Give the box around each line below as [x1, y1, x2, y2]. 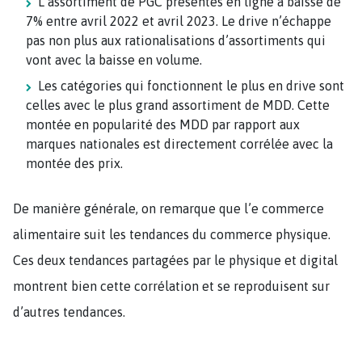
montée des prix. [26, 155, 123, 170]
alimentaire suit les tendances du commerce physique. [13, 226, 330, 242]
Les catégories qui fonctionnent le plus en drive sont [38, 78, 344, 93]
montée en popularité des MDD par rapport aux [26, 116, 300, 132]
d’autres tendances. [13, 304, 125, 319]
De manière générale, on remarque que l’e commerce [13, 200, 324, 216]
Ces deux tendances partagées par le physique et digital [13, 252, 338, 267]
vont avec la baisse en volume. [26, 52, 202, 67]
